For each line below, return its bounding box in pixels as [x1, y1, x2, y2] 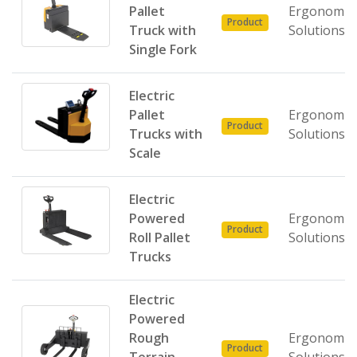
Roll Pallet [129, 229, 190, 246]
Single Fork [129, 41, 197, 58]
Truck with [129, 22, 196, 39]
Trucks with [129, 125, 202, 143]
